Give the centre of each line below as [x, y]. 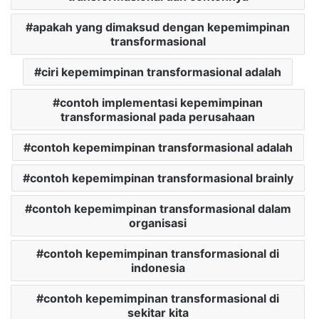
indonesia [158, 268]
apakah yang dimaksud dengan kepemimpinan [161, 27]
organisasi [158, 223]
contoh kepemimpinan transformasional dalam [161, 209]
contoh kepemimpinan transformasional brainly [161, 178]
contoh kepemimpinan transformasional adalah [161, 148]
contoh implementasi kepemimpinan [161, 103]
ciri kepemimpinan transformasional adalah [161, 72]
